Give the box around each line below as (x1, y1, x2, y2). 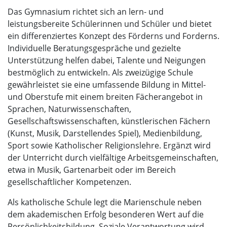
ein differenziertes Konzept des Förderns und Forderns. (8, 30, 219, 42)
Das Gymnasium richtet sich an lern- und (8, 6, 164, 17)
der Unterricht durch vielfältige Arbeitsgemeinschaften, (8, 152, 218, 163)
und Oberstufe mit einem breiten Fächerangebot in (8, 91, 203, 102)
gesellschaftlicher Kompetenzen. (8, 176, 131, 187)
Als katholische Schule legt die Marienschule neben (8, 196, 202, 208)
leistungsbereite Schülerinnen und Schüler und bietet (8, 18, 212, 29)
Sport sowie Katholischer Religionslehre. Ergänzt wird (8, 139, 211, 151)
